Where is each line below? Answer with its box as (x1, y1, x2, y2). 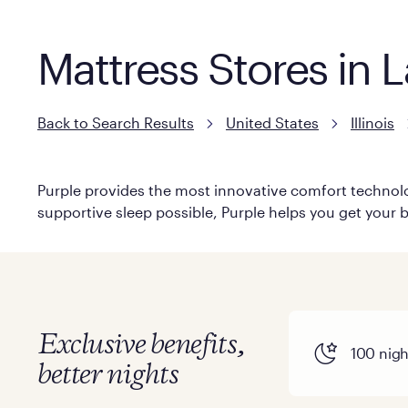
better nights (36, 362, 178, 390)
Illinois (350, 114, 394, 131)
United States (225, 114, 319, 131)
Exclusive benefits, (36, 331, 245, 360)
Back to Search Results (36, 114, 194, 131)
